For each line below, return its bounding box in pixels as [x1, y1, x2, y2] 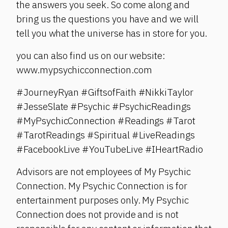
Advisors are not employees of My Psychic [16, 165, 191, 178]
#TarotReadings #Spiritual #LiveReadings [16, 129, 195, 141]
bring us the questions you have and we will [16, 13, 198, 25]
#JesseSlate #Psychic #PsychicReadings [16, 100, 191, 113]
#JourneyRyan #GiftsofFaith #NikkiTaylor [16, 86, 193, 99]
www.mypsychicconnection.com [16, 64, 152, 76]
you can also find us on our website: [16, 49, 166, 62]
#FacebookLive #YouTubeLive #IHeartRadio [16, 143, 203, 156]
